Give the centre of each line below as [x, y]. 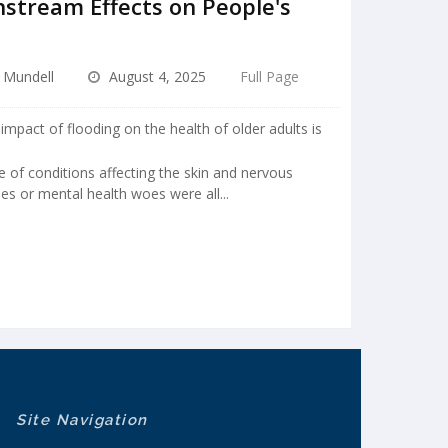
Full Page [270, 77]
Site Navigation [82, 420]
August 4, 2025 [156, 77]
